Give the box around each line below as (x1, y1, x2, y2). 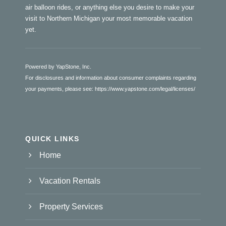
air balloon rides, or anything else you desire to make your (25, 4, 194, 12)
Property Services (39, 202, 103, 211)
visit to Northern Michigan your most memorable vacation (25, 15, 192, 23)
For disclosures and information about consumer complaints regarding (25, 75, 196, 81)
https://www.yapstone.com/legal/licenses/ (95, 86, 195, 92)
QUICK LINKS (25, 135, 80, 143)
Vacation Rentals (39, 177, 100, 186)
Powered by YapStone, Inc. (25, 64, 91, 70)
